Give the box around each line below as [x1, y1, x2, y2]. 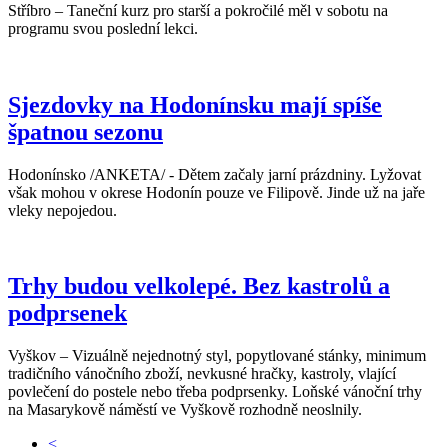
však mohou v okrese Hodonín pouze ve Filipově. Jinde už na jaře [8, 183, 425, 201]
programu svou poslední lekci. [8, 19, 198, 37]
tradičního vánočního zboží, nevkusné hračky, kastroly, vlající [8, 365, 396, 383]
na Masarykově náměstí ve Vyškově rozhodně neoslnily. [8, 401, 362, 419]
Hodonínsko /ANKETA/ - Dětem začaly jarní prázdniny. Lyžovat [8, 165, 421, 183]
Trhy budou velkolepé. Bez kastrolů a [8, 273, 390, 300]
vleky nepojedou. [8, 201, 117, 219]
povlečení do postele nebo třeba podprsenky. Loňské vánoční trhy [8, 383, 422, 401]
